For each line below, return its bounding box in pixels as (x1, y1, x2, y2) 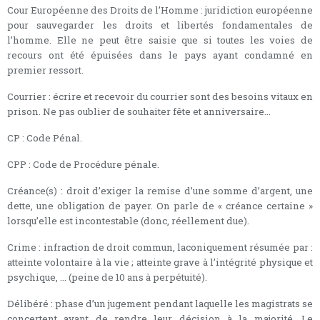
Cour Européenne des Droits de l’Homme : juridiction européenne (7, 3, 313, 16)
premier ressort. (7, 63, 84, 76)
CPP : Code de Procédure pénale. (7, 157, 159, 171)
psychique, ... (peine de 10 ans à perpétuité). (7, 270, 207, 284)
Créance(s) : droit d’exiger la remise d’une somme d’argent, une (7, 184, 313, 197)
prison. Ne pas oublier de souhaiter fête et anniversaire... (7, 104, 271, 118)
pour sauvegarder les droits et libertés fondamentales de (7, 18, 313, 31)
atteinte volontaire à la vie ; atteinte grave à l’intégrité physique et (7, 255, 313, 269)
